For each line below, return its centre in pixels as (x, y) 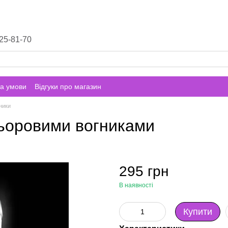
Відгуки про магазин (68, 86)
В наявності (136, 185)
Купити (198, 212)
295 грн (144, 171)
